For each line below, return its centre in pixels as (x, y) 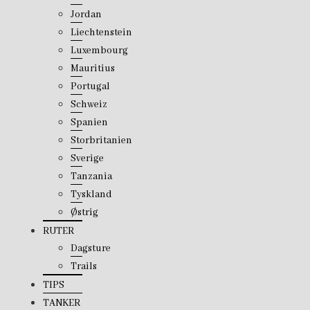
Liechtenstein (102, 33)
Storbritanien (102, 140)
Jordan (86, 15)
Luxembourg (100, 51)
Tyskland (92, 194)
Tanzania (92, 176)
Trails (84, 266)
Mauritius (93, 69)
